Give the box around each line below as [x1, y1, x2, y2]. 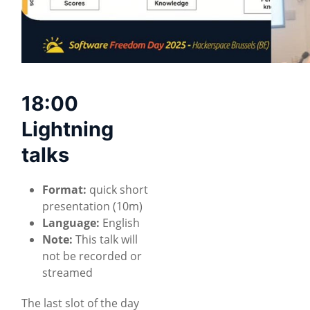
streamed [42, 264, 93, 280]
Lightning [21, 116, 113, 141]
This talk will [73, 231, 138, 247]
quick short [86, 181, 148, 197]
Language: [42, 215, 100, 230]
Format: [42, 181, 86, 197]
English [100, 215, 140, 230]
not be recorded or [42, 248, 142, 264]
